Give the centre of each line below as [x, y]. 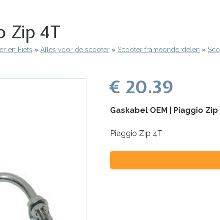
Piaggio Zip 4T [136, 133]
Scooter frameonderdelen [159, 49]
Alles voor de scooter [75, 49]
